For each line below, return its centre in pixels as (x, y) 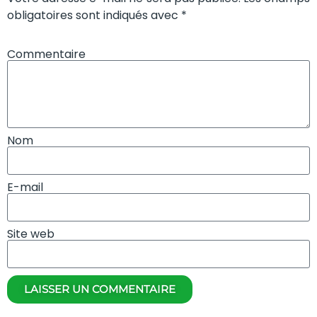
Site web (31, 234)
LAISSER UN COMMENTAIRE (100, 289)
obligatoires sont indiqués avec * (97, 16)
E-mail (25, 187)
